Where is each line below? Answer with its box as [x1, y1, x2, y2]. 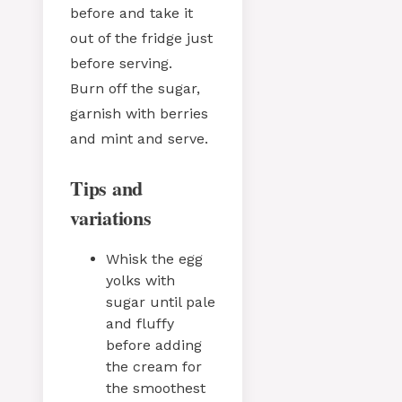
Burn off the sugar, [70, 80, 200, 98]
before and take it [70, 4, 193, 22]
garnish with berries [70, 105, 208, 123]
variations [70, 203, 152, 233]
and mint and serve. [70, 130, 208, 148]
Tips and [70, 173, 144, 204]
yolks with [106, 272, 175, 290]
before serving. [70, 55, 172, 73]
